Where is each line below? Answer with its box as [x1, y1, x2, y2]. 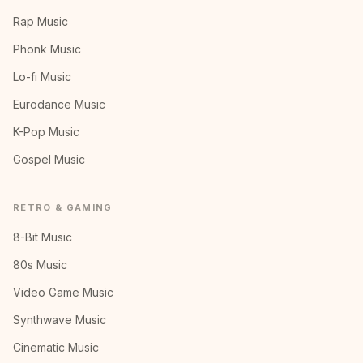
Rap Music [13, 15, 68, 28]
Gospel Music [13, 152, 85, 166]
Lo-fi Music [13, 70, 71, 83]
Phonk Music [13, 42, 81, 56]
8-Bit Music [13, 230, 72, 244]
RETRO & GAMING [13, 202, 113, 213]
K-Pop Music [13, 125, 79, 139]
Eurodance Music [13, 97, 105, 111]
